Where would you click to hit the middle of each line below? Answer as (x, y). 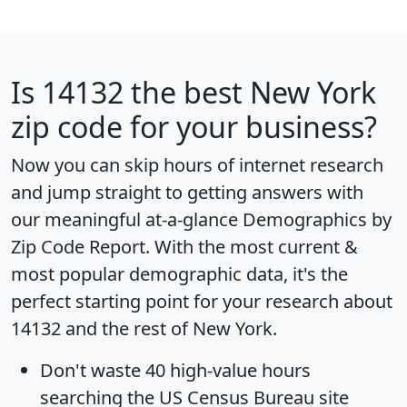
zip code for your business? (194, 127)
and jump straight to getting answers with (187, 193)
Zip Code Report (78, 247)
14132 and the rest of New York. (144, 329)
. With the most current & (252, 247)
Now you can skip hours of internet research (197, 165)
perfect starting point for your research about (202, 302)
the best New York (250, 93)
